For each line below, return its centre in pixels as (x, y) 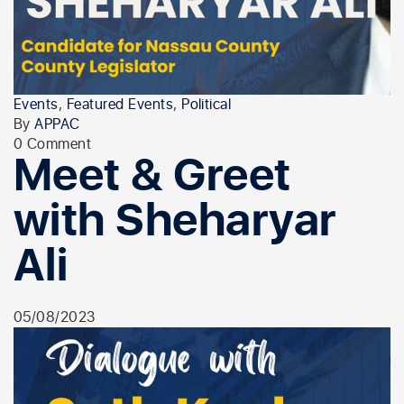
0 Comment (53, 145)
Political (207, 105)
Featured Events (120, 105)
